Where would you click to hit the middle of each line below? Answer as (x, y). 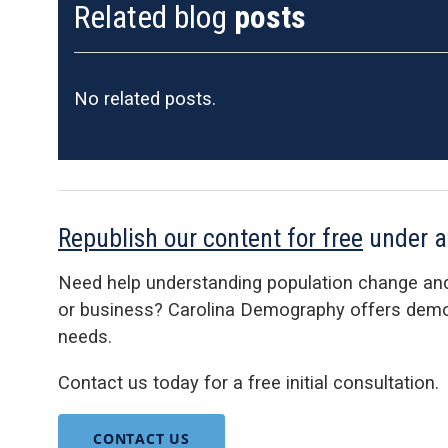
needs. (85, 337)
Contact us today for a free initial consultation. (248, 382)
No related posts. (145, 99)
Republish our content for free (210, 238)
